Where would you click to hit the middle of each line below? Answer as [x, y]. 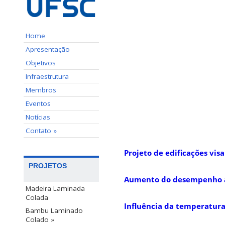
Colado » [40, 219]
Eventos [38, 103]
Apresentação [48, 49]
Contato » [41, 130]
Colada [37, 197]
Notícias [38, 117]
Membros [41, 90]
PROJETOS [48, 165]
